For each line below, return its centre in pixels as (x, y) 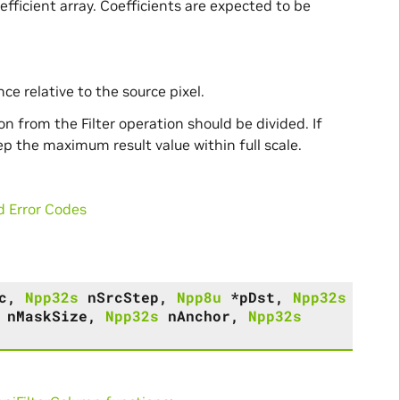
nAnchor (199, 315)
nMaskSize (47, 315)
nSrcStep (123, 296)
